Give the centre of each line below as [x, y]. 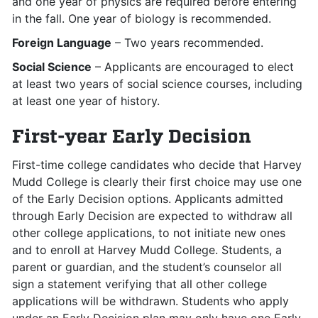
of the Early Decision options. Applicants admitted [148, 199]
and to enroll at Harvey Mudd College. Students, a [147, 250]
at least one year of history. [86, 101]
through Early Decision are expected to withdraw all [152, 216]
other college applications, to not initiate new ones [149, 233]
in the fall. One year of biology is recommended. [142, 18]
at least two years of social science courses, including [157, 84]
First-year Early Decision [132, 136]
